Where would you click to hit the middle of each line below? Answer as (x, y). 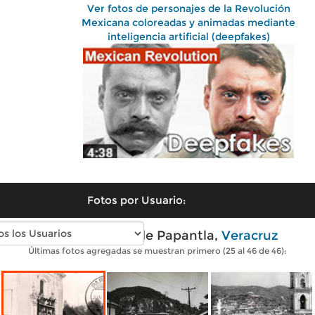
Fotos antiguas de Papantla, (129, 235)
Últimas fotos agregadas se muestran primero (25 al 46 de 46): (157, 250)
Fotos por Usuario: (136, 200)
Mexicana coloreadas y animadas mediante (188, 22)
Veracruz (250, 235)
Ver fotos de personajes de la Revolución (188, 8)
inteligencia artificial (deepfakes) (188, 37)
